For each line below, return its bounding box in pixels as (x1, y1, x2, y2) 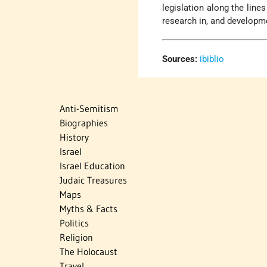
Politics (60, 217, 89, 229)
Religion (60, 231, 93, 244)
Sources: (162, 54, 198, 65)
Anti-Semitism (60, 103, 119, 115)
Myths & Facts (60, 203, 117, 215)
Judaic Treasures (60, 174, 127, 187)
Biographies (60, 117, 108, 129)
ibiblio (200, 54, 225, 65)
